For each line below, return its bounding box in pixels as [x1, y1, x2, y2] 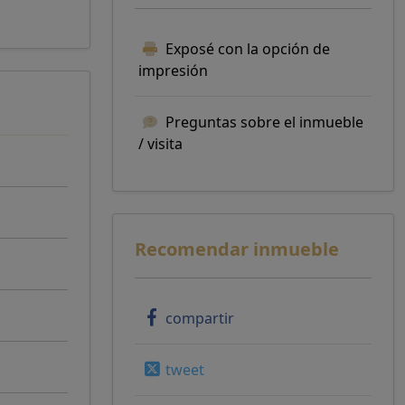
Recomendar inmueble [135, 237, 339, 261]
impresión [138, 61, 208, 80]
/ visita [138, 134, 183, 154]
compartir [165, 308, 234, 328]
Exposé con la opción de [165, 39, 330, 59]
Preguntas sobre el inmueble [165, 112, 363, 132]
